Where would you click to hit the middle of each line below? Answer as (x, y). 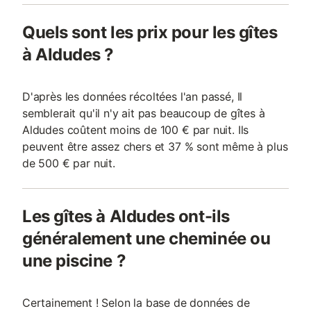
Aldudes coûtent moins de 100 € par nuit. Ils (136, 130)
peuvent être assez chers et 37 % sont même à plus (155, 146)
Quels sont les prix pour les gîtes (150, 32)
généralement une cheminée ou (146, 238)
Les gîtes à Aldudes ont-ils (126, 216)
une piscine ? (74, 261)
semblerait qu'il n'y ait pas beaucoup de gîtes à (144, 113)
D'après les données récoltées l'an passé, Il (133, 96)
